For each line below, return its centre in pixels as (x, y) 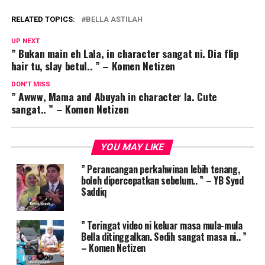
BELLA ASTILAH (114, 20)
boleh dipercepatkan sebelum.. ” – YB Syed (162, 181)
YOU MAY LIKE (133, 147)
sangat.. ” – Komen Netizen (70, 109)
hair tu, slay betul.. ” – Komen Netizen (93, 66)
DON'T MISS (30, 85)
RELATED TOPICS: (43, 20)
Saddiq (93, 192)
